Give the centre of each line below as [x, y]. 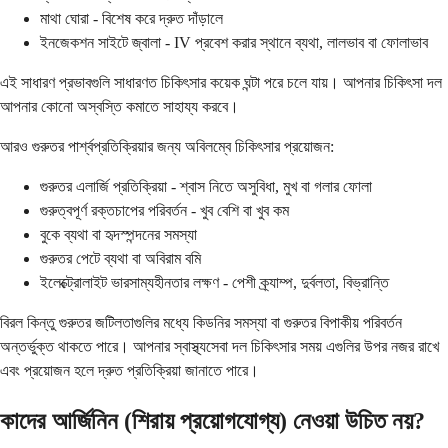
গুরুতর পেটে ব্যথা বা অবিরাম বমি [120, 258]
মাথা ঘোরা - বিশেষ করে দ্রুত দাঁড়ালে [131, 18]
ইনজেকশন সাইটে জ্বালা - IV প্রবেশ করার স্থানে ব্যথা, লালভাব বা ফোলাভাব [234, 42]
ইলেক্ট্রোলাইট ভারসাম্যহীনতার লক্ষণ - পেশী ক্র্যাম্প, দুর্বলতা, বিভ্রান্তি [214, 282]
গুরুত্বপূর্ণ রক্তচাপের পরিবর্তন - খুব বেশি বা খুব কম [164, 210]
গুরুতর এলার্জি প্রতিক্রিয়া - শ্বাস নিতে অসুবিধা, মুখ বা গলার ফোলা [206, 186]
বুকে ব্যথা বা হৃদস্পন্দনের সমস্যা [118, 234]
